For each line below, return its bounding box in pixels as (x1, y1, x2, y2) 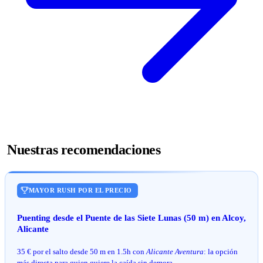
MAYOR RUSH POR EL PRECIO (29, 186, 132, 194)
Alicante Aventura (146, 247, 204, 256)
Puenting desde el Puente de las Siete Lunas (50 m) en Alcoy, (17, 213, 246, 222)
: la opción (204, 247, 238, 256)
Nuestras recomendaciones (7, 142, 161, 158)
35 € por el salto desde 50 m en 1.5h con (17, 247, 146, 256)
